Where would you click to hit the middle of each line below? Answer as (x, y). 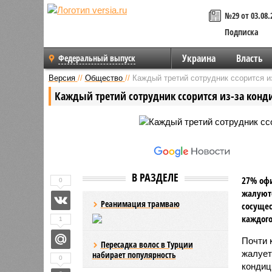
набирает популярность (134, 254)
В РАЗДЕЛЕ (155, 177)
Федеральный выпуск (97, 58)
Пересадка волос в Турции (147, 244)
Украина (199, 58)
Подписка (242, 32)
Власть (249, 58)
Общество (104, 78)
